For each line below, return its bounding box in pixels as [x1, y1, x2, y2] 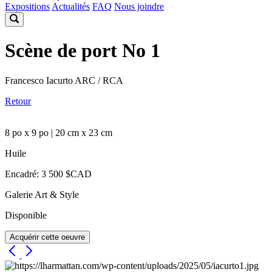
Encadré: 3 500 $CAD [5, 168, 92, 179]
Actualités [52, 1, 90, 12]
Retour [5, 95, 31, 106]
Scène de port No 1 [5, 39, 160, 62]
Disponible [5, 209, 47, 220]
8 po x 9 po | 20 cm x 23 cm [5, 127, 112, 138]
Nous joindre [114, 1, 164, 12]
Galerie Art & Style [5, 189, 79, 200]
